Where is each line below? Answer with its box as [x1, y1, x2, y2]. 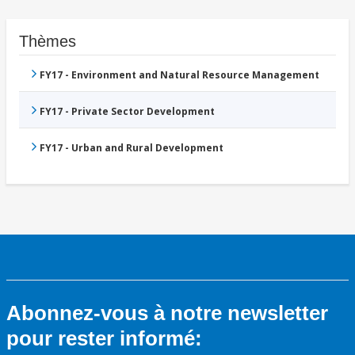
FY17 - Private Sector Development [40, 104, 215, 118]
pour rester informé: [6, 326, 202, 350]
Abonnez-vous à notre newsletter [6, 300, 328, 325]
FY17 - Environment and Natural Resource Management [40, 67, 319, 82]
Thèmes [19, 32, 76, 50]
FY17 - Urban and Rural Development [40, 140, 223, 155]
